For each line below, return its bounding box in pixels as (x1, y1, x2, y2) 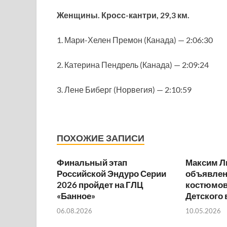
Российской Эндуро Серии (57, 168, 166, 179)
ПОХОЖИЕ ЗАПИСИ (57, 133, 144, 143)
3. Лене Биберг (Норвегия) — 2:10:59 (57, 85, 192, 94)
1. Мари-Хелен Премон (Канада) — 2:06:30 (57, 35, 213, 45)
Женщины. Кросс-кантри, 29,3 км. (57, 10, 190, 20)
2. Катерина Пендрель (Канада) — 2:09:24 (57, 60, 209, 69)
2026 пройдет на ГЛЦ (57, 179, 143, 190)
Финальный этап (57, 157, 127, 168)
